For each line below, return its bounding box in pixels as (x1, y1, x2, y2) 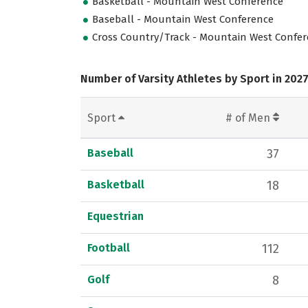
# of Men (225, 111, 273, 124)
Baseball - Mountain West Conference (92, 13, 274, 26)
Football (87, 241, 130, 254)
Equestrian (87, 209, 144, 223)
